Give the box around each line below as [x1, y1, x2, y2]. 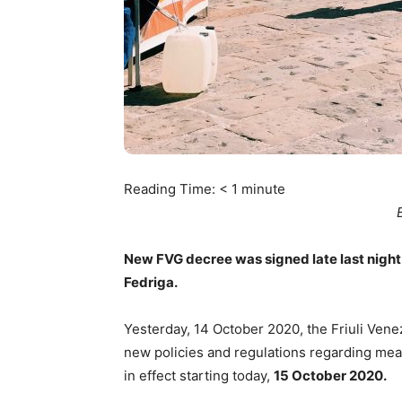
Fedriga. [124, 274, 178, 291]
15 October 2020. [274, 367, 387, 384]
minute [241, 180, 285, 197]
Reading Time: [124, 180, 219, 197]
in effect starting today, [124, 367, 274, 384]
